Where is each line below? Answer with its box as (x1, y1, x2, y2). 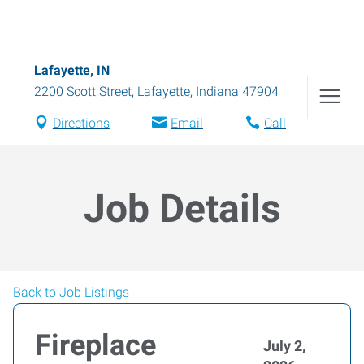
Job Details (83, 185, 281, 232)
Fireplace (35, 328, 156, 362)
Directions (52, 115, 110, 131)
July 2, (263, 337, 305, 354)
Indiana (196, 84, 239, 99)
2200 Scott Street (34, 84, 132, 99)
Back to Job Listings (13, 284, 129, 300)
